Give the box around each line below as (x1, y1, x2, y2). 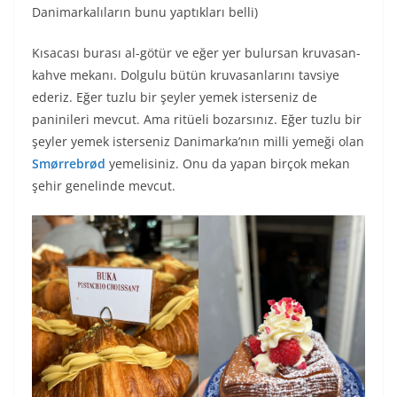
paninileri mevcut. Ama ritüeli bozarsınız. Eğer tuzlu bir (32, 111, 362, 128)
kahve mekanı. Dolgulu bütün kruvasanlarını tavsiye (32, 66, 339, 84)
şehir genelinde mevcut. (32, 177, 175, 195)
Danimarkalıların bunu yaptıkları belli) (32, 4, 258, 21)
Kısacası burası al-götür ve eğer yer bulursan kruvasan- (32, 44, 361, 62)
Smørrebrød (32, 155, 105, 173)
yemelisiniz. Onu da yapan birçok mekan (105, 155, 350, 173)
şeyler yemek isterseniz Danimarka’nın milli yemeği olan (32, 133, 364, 151)
